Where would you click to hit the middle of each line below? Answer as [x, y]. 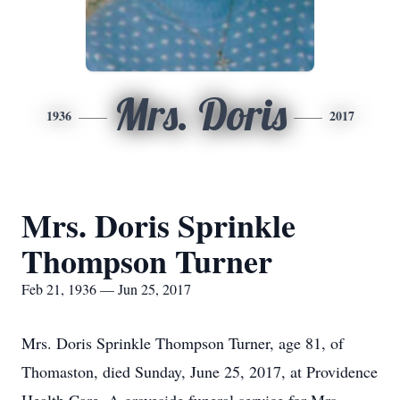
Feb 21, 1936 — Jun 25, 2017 [106, 289]
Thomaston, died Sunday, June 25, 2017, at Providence [200, 371]
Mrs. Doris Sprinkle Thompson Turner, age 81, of [183, 343]
